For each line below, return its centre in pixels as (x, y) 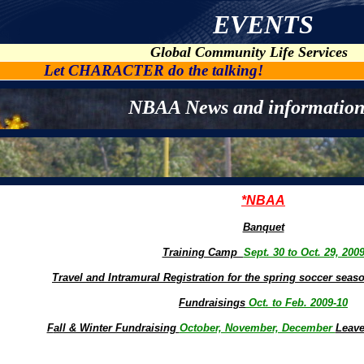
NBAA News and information (209, 107)
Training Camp (203, 252)
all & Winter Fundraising (116, 328)
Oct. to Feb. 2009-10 (297, 303)
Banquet (263, 227)
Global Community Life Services (249, 52)
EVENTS (263, 24)
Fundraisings (212, 303)
